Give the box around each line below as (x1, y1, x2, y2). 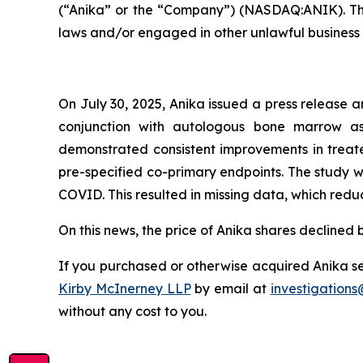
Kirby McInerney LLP (58, 280, 191, 297)
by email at (190, 280, 271, 297)
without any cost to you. (58, 303, 207, 320)
